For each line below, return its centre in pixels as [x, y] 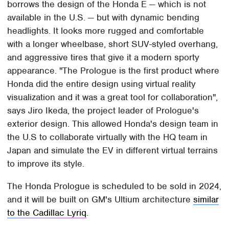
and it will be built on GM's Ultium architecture [100, 200]
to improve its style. [47, 164]
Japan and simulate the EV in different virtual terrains [113, 151]
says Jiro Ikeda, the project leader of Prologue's [103, 111]
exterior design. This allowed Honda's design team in [113, 124]
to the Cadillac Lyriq [47, 213]
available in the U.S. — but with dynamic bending [104, 18]
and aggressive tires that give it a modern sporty [104, 58]
